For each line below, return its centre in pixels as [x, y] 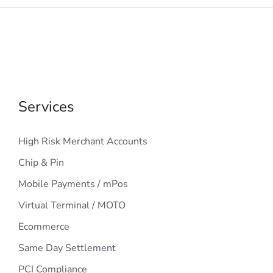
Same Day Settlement [67, 248]
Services [46, 107]
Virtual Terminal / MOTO [72, 205]
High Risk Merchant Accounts [83, 141]
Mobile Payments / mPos [73, 184]
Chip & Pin [41, 163]
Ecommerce [44, 227]
